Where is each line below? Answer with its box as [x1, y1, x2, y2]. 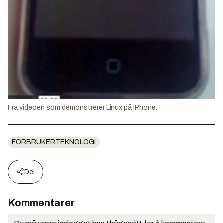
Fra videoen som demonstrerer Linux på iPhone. [8, 103, 157, 111]
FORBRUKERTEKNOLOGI [12, 138, 96, 146]
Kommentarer [8, 197, 75, 208]
